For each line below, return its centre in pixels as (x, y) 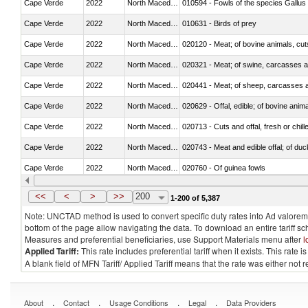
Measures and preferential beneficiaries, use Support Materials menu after (164, 239)
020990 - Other (208, 188)
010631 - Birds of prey (219, 23)
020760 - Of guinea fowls (224, 167)
